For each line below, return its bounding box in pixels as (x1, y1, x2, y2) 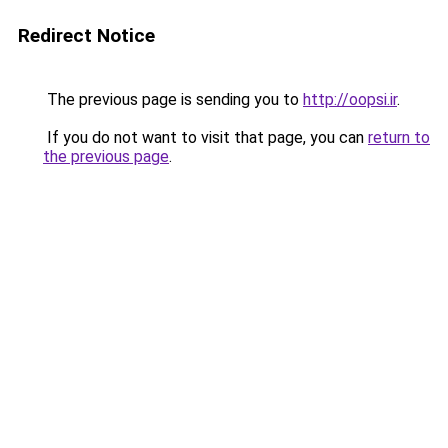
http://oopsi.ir (303, 90, 397, 109)
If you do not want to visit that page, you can (43, 128, 368, 147)
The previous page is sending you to (43, 90, 303, 109)
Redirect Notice (18, 24, 155, 47)
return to (368, 128, 430, 147)
